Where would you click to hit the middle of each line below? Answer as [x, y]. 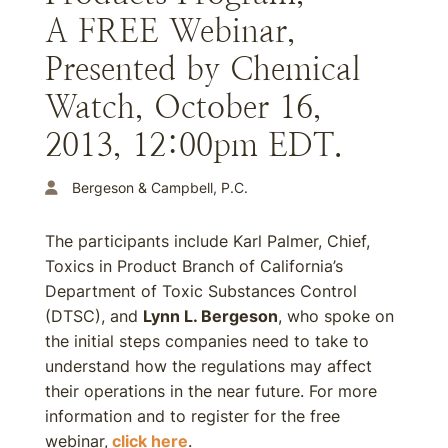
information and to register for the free [192, 416]
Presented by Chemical [203, 69]
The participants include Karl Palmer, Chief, [207, 241]
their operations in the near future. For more [211, 391]
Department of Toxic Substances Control [201, 291]
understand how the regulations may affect [208, 366]
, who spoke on [336, 316]
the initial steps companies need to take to [207, 341]
